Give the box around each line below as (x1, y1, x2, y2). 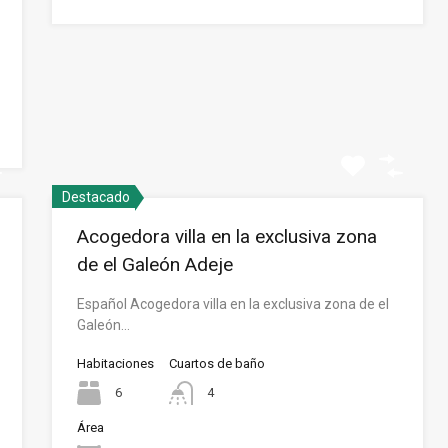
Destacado (62, 189, 131, 205)
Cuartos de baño (169, 356, 266, 371)
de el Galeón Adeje (77, 253, 234, 276)
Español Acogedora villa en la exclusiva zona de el (77, 296, 390, 312)
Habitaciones (77, 356, 155, 371)
